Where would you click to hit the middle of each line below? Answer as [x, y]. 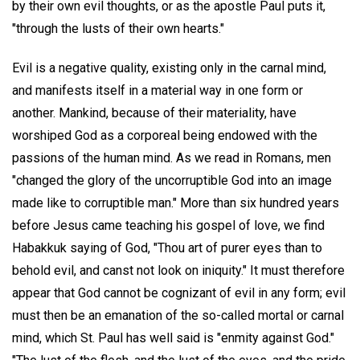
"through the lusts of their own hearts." [118, 28]
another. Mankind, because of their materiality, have [154, 112]
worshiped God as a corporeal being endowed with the [165, 135]
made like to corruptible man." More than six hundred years [176, 202]
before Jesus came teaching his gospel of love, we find [168, 225]
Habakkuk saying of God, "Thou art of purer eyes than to [167, 247]
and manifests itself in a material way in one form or [157, 90]
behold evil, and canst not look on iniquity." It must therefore [178, 270]
